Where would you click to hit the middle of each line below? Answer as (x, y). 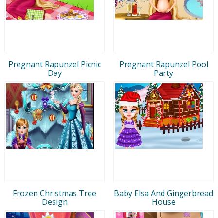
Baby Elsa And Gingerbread (163, 193)
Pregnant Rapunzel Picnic (54, 64)
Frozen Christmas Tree (54, 193)
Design (54, 202)
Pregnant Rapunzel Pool (163, 64)
